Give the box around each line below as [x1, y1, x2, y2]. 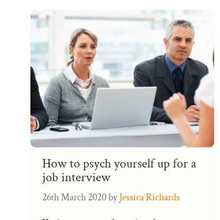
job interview [42, 169, 110, 186]
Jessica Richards [119, 191, 180, 204]
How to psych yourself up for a [42, 156, 196, 172]
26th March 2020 [42, 191, 107, 204]
